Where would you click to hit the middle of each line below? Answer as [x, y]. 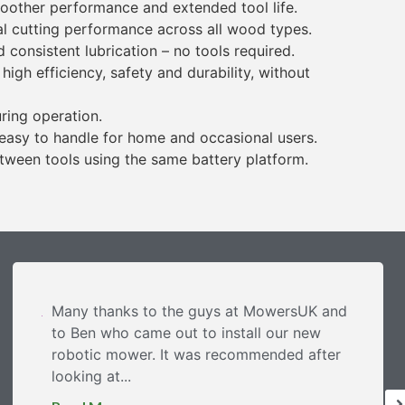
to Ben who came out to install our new [186, 332]
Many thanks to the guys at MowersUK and [199, 311]
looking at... [91, 376]
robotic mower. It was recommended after [196, 354]
